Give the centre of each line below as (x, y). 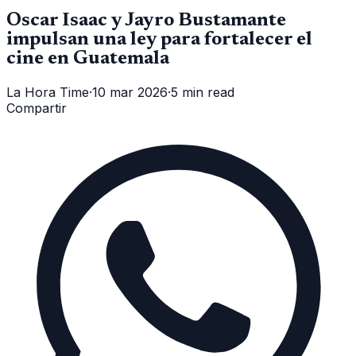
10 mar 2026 (130, 92)
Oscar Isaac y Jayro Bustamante (146, 20)
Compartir (37, 108)
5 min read (203, 92)
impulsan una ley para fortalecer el (159, 39)
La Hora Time (48, 92)
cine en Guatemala (88, 58)
